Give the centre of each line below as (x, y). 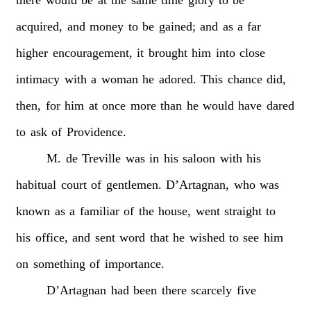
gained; (177, 26)
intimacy (38, 79)
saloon (199, 158)
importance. (134, 263)
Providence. (96, 132)
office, (51, 237)
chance (245, 79)
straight (243, 211)
